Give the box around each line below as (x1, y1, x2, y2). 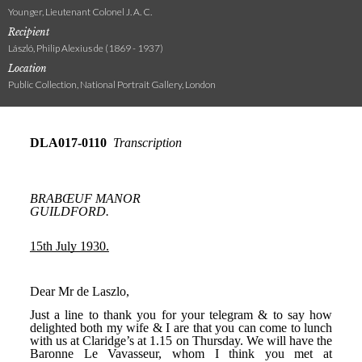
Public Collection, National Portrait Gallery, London (8, 78, 216, 91)
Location (8, 62, 47, 75)
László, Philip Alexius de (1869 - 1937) (8, 42, 163, 55)
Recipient (8, 26, 49, 39)
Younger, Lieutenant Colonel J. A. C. (8, 6, 152, 19)
